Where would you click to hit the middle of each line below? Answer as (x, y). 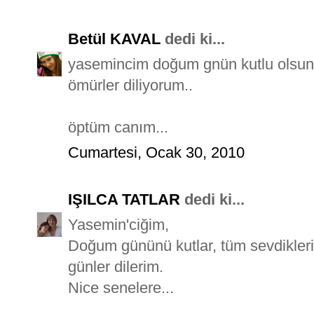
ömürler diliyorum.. (130, 85)
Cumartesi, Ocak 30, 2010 (156, 152)
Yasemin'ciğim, (118, 224)
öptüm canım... (118, 127)
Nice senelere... (121, 287)
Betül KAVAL (114, 39)
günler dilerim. (116, 266)
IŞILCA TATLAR (124, 199)
